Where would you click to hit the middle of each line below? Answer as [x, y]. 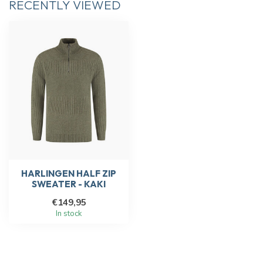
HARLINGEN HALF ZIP [69, 173]
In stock [69, 213]
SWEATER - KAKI [69, 184]
